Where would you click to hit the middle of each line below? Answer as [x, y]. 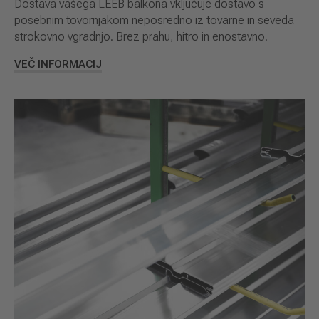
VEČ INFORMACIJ [58, 64]
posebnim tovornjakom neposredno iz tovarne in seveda [154, 20]
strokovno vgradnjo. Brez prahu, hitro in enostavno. [141, 36]
